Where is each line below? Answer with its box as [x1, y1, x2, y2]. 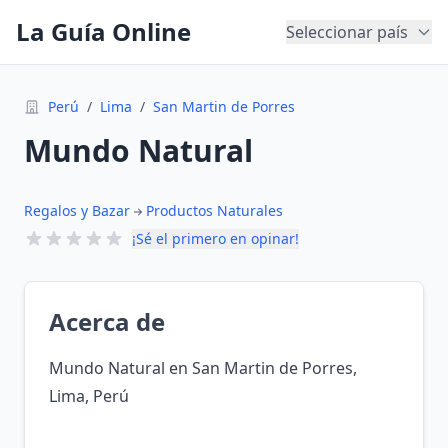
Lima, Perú [49, 385, 129, 407]
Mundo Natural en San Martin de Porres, [49, 357, 357, 379]
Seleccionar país [286, 21, 408, 43]
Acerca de [49, 305, 165, 338]
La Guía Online [16, 15, 191, 48]
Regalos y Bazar [24, 201, 130, 220]
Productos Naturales [146, 201, 283, 220]
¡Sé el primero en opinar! [132, 229, 299, 248]
